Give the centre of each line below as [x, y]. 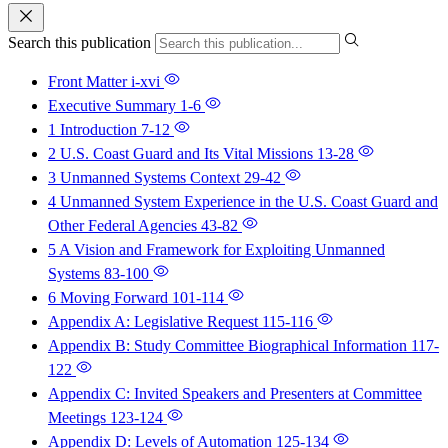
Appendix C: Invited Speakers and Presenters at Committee [235, 394]
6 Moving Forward [110, 298]
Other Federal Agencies [124, 226]
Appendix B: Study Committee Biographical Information [229, 346]
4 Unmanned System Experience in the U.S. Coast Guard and [243, 202]
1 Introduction [94, 130]
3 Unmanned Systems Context [146, 178]
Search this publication [81, 43]
